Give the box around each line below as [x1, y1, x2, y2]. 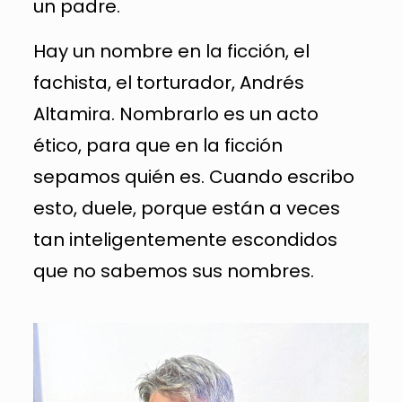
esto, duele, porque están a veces [32, 196, 340, 221]
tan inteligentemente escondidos [32, 227, 337, 252]
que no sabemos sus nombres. [32, 258, 314, 284]
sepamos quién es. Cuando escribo [32, 164, 354, 189]
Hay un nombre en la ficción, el [32, 39, 310, 64]
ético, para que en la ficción [32, 133, 283, 158]
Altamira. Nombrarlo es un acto [32, 101, 319, 127]
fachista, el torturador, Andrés [32, 70, 304, 95]
